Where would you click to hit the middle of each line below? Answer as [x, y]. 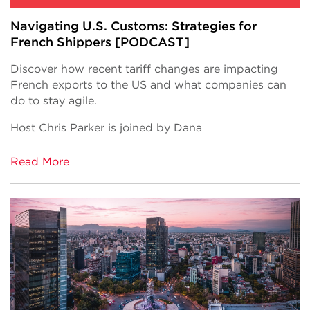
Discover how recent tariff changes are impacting [144, 69]
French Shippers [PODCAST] [100, 42]
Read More [40, 161]
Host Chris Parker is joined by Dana [106, 127]
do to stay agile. [54, 100]
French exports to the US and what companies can [148, 84]
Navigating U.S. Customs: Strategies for [134, 26]
